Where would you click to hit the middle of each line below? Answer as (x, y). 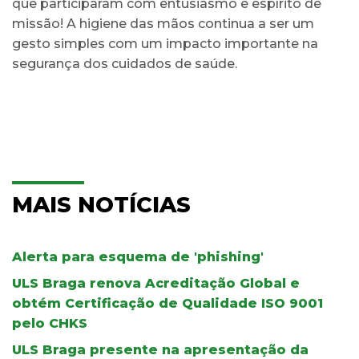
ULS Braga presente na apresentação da (160, 349)
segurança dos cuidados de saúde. (125, 63)
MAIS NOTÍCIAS (101, 204)
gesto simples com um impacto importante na (165, 43)
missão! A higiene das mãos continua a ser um (163, 23)
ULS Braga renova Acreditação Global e (156, 283)
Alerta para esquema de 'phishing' (138, 256)
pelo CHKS (50, 323)
